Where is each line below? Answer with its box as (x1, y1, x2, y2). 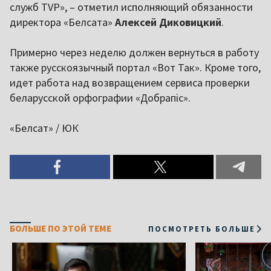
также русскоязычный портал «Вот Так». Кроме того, (10, 60, 261, 75)
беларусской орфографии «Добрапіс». (10, 91, 191, 105)
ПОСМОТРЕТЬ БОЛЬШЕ (148, 223, 255, 233)
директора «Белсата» (10, 15, 115, 30)
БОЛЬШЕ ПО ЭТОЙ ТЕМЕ (10, 223, 111, 235)
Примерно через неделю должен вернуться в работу (10, 45, 259, 60)
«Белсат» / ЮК (10, 121, 79, 135)
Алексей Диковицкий (115, 15, 221, 30)
